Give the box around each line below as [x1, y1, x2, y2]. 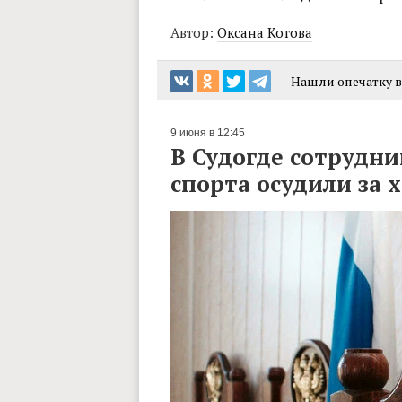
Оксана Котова [216, 23, 312, 41]
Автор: [170, 23, 217, 41]
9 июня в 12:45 [170, 127, 245, 139]
